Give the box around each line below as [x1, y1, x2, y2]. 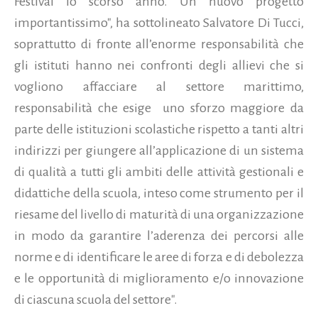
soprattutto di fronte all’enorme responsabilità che [14, 36, 304, 51]
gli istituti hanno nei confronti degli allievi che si [14, 57, 304, 72]
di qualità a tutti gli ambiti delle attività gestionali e [14, 164, 304, 179]
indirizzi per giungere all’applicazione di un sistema [14, 143, 304, 158]
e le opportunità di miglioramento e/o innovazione [14, 270, 304, 285]
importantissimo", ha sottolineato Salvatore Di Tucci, [14, 15, 304, 30]
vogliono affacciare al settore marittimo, [14, 79, 304, 94]
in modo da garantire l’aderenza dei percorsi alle [14, 228, 304, 243]
